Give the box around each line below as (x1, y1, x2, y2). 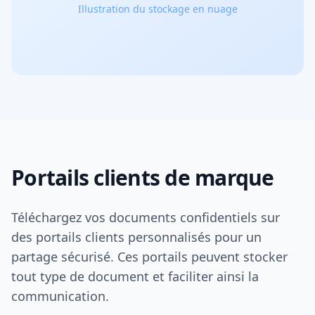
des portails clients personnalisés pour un (11, 229, 262, 245)
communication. (11, 288, 109, 304)
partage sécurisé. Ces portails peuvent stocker (11, 248, 288, 265)
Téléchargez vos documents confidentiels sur (11, 209, 280, 226)
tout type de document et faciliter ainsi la (11, 268, 259, 285)
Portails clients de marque (11, 163, 274, 192)
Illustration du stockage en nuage (77, 2, 238, 15)
